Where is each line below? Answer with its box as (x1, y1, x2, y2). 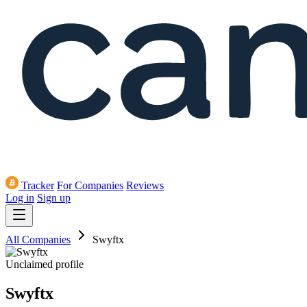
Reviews (126, 180, 164, 192)
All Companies (5, 234, 71, 246)
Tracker (21, 180, 54, 192)
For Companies (57, 180, 123, 192)
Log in (5, 192, 34, 204)
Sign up (37, 192, 71, 204)
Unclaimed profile (5, 258, 84, 271)
